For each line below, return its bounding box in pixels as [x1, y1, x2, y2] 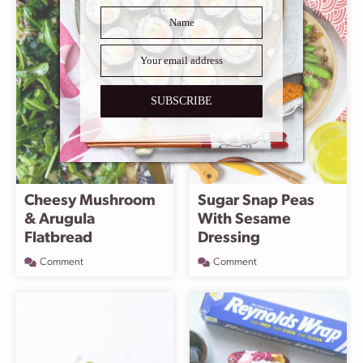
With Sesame [198, 212, 291, 228]
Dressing [198, 231, 260, 246]
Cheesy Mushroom [24, 194, 156, 209]
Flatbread [24, 231, 92, 246]
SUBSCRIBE [151, 95, 212, 107]
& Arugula [24, 212, 95, 228]
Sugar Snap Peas [198, 194, 314, 209]
